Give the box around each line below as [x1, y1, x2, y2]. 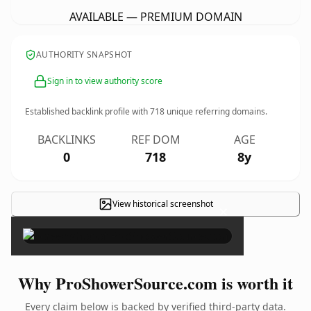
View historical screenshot [112, 198, 213, 210]
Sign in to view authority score [47, 75, 162, 87]
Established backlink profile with [25, 106, 150, 117]
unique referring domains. [165, 106, 267, 117]
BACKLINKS [37, 132, 96, 147]
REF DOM [131, 132, 180, 147]
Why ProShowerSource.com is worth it [18, 271, 293, 295]
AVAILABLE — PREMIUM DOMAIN [69, 9, 242, 24]
